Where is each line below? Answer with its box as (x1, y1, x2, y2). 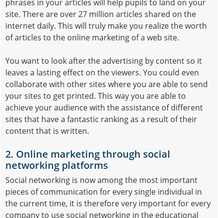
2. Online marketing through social (5, 147, 170, 161)
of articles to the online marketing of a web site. (5, 32, 179, 43)
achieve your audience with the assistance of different (5, 102, 203, 113)
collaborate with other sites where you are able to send (5, 78, 208, 90)
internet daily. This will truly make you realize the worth (5, 20, 207, 31)
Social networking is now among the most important (5, 174, 198, 185)
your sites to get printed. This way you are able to (5, 90, 186, 101)
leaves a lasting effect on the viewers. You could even (5, 67, 199, 78)
